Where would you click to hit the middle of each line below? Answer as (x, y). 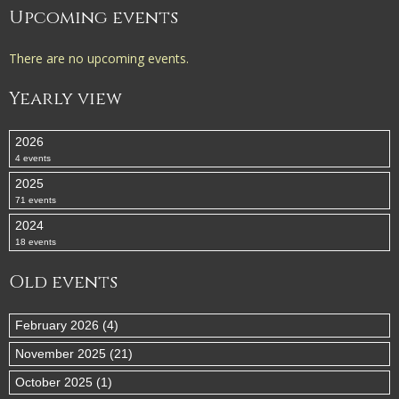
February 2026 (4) (67, 325)
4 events (33, 158)
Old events (63, 282)
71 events (36, 200)
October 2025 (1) (64, 382)
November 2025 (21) (74, 354)
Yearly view (65, 98)
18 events (36, 242)
